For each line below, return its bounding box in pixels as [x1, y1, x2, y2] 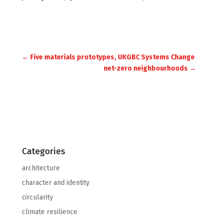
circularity [21, 193, 53, 201]
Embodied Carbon [21, 3, 108, 17]
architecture [21, 164, 60, 172]
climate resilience [21, 208, 77, 216]
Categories [21, 146, 65, 157]
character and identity [21, 179, 90, 187]
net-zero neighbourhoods [104, 64, 188, 73]
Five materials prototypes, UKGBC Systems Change [30, 53, 195, 61]
